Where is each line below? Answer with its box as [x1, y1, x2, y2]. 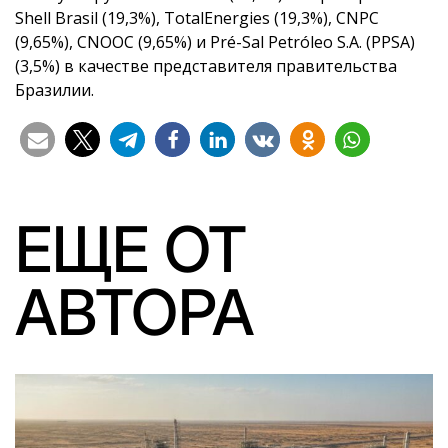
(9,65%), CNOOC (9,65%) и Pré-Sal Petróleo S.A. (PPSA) [15, 30, 415, 53]
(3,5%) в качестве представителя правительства [15, 54, 397, 77]
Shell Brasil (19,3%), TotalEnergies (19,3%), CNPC [15, 6, 379, 29]
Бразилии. [15, 78, 94, 101]
